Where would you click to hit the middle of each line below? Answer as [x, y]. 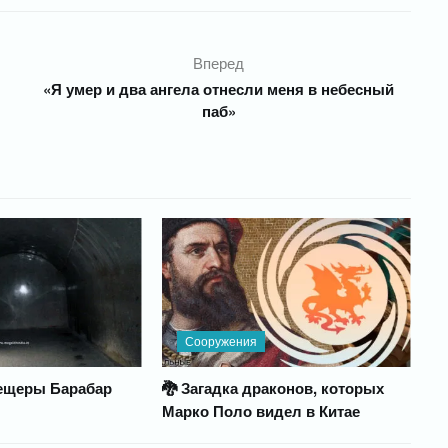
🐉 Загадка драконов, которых [272, 388]
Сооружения [220, 341]
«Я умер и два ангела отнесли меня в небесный [219, 89]
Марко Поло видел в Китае [260, 411]
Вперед [219, 62]
